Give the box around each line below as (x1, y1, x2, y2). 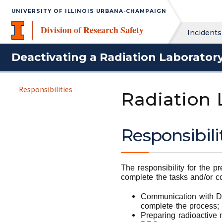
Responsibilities (18, 85, 72, 94)
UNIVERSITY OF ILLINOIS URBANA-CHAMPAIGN (11, 8, 166, 14)
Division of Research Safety (41, 23, 144, 36)
